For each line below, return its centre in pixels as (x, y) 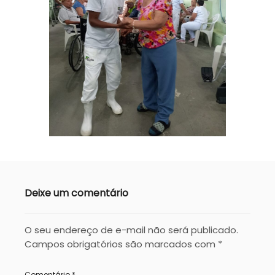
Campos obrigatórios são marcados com (121, 244)
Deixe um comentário (76, 193)
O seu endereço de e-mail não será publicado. (131, 230)
